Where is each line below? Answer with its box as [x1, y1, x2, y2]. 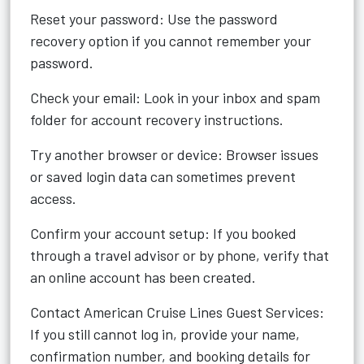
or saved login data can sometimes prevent [30, 167, 296, 185]
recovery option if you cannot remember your [30, 32, 311, 50]
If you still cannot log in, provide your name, [30, 325, 300, 343]
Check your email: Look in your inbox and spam [30, 89, 320, 106]
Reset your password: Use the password [30, 10, 278, 28]
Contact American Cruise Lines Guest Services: [30, 303, 324, 321]
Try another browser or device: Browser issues [30, 145, 318, 163]
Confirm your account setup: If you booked [30, 224, 297, 242]
